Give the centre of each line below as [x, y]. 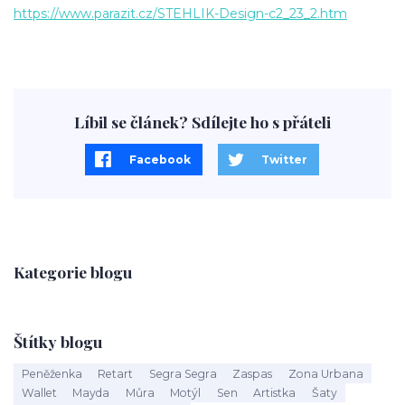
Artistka [275, 392]
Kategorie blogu [73, 271]
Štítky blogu [58, 341]
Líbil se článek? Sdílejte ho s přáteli [202, 122]
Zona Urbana [325, 373]
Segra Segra [183, 373]
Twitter [285, 159]
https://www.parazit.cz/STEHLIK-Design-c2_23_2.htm [180, 13]
